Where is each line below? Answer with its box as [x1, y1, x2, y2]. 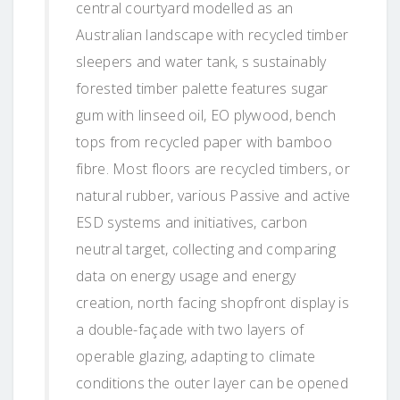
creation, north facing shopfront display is [76, 292, 349, 312]
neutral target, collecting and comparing [76, 238, 337, 259]
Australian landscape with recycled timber [76, 24, 349, 45]
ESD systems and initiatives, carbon [76, 212, 308, 232]
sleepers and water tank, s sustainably [76, 51, 327, 71]
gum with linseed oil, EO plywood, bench [76, 104, 337, 125]
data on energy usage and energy [76, 265, 296, 286]
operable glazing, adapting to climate [76, 346, 316, 366]
